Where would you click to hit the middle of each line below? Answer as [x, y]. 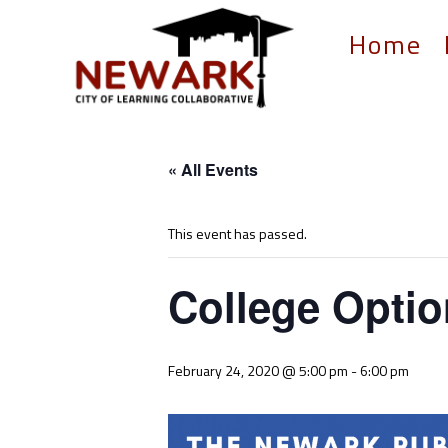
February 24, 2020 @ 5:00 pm [258, 371]
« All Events [213, 170]
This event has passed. [237, 234]
